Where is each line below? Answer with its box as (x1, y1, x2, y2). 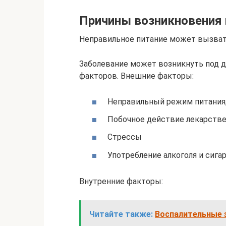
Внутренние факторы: (79, 177, 163, 187)
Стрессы (107, 132, 142, 142)
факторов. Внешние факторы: (79, 71, 194, 81)
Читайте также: (89, 209, 153, 219)
